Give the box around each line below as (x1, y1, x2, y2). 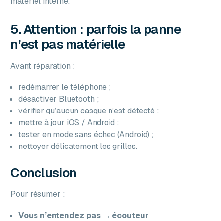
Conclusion (10, 164, 77, 181)
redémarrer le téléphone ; (18, 81, 111, 92)
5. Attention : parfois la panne (10, 20, 181, 37)
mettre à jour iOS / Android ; (18, 117, 119, 128)
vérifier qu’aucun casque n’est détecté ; (18, 105, 160, 116)
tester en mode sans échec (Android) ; (18, 129, 154, 140)
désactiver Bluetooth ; (18, 93, 99, 104)
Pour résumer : (10, 188, 66, 199)
